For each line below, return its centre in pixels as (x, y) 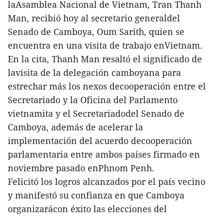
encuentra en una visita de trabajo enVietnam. (105, 45)
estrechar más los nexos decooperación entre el (107, 86)
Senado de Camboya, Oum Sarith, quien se (96, 31)
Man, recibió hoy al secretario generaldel (94, 18)
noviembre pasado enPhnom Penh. (81, 168)
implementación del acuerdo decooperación (100, 140)
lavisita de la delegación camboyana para (94, 72)
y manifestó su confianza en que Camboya (96, 195)
